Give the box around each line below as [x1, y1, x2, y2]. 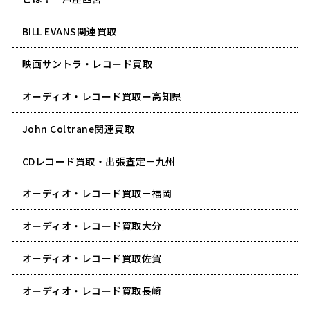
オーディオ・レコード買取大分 [21, 218, 162, 232]
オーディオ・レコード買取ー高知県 [21, 89, 182, 103]
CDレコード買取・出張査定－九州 [21, 154, 176, 168]
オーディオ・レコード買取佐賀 [21, 250, 162, 265]
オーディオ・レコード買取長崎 [21, 283, 162, 298]
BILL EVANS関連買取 [21, 24, 117, 38]
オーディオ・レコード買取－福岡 [21, 185, 172, 200]
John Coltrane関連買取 [21, 121, 135, 136]
